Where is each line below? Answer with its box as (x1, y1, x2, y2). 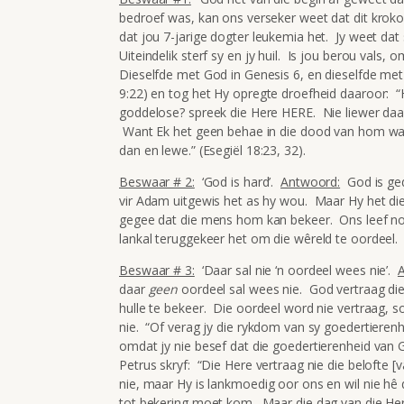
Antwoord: (280, 172, 341, 190)
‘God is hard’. (194, 172, 281, 190)
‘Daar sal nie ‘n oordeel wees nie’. (194, 261, 398, 279)
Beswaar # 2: (119, 172, 195, 190)
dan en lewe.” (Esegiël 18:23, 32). (119, 141, 306, 159)
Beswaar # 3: (119, 261, 195, 279)
